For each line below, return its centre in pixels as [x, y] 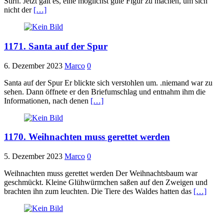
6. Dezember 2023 [33, 65]
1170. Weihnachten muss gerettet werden [87, 137]
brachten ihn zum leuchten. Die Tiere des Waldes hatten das [99, 191]
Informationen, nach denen [47, 100]
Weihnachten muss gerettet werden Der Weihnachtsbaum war [101, 173]
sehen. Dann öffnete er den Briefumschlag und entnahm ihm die [105, 91]
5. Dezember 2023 [33, 156]
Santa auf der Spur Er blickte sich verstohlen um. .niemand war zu [108, 82]
